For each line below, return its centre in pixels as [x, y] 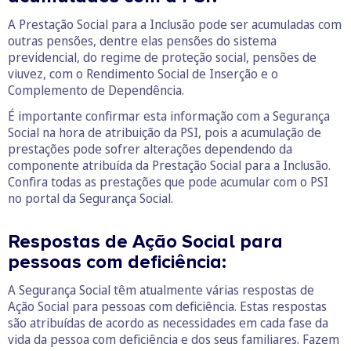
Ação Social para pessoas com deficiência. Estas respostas [167, 307]
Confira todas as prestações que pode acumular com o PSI [168, 182]
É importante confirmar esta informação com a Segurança [169, 116]
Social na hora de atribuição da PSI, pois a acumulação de [165, 133]
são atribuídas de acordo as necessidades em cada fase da [168, 323]
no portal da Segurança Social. [90, 199]
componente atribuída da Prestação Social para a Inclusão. [169, 166]
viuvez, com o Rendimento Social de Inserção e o [143, 74]
